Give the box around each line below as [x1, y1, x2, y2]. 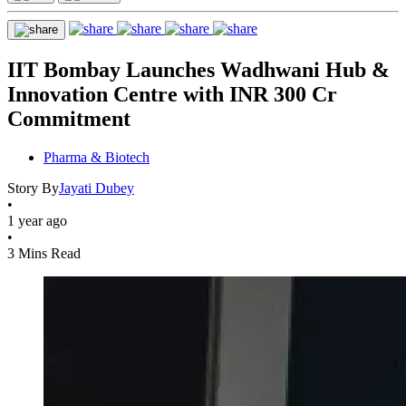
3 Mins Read [7, 245, 81, 261]
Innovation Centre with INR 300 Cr [7, 82, 337, 106]
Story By [7, 179, 59, 196]
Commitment [7, 106, 130, 130]
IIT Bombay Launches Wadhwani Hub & [7, 57, 390, 82]
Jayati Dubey [59, 179, 134, 196]
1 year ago [7, 212, 67, 228]
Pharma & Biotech [43, 149, 150, 165]
